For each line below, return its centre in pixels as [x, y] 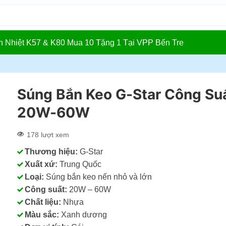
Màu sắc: [42, 215]
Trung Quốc [79, 164]
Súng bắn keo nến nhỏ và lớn [98, 177]
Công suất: [46, 189]
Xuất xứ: [41, 164]
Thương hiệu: [51, 152]
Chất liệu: [43, 202]
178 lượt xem [48, 135]
